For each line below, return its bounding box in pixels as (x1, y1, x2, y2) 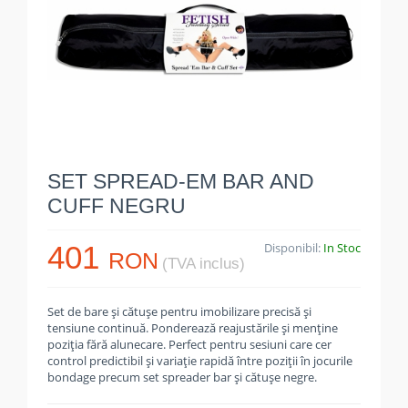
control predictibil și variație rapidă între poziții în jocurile (47, 352, 352, 369)
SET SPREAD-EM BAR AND (47, 169, 314, 193)
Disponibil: (264, 240, 323, 256)
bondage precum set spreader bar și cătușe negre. (47, 369, 317, 385)
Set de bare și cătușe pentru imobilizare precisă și (47, 303, 311, 320)
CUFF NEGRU (47, 194, 186, 218)
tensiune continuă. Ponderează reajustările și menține (47, 320, 338, 336)
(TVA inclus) (162, 255, 245, 272)
